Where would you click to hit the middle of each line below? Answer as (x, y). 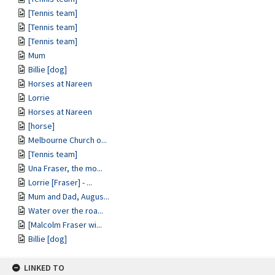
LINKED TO (44, 268)
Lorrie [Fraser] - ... (60, 182)
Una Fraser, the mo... (65, 168)
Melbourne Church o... (68, 140)
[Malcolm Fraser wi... (65, 225)
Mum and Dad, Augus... (69, 196)
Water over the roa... (66, 211)
